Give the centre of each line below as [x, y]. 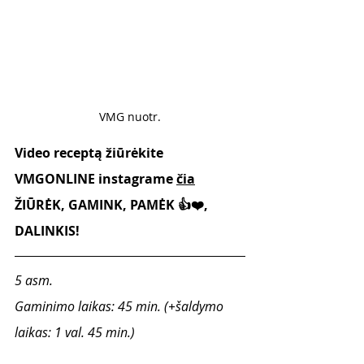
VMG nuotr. [130, 117]
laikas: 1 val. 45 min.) [75, 332]
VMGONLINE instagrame [95, 179]
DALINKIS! [47, 231]
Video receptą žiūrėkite [91, 153]
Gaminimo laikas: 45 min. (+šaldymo [121, 306]
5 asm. [35, 280]
